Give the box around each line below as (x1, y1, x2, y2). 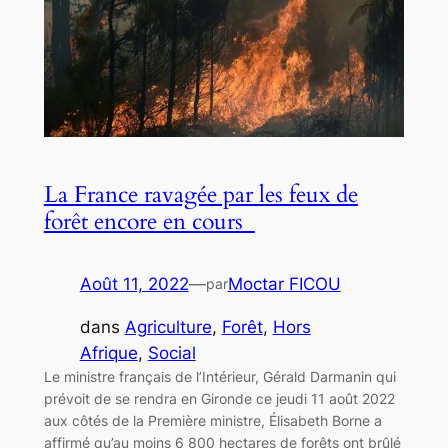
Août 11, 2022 (79, 273, 189, 294)
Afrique (79, 342, 138, 363)
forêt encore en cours (43, 205, 255, 237)
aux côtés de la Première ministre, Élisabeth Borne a (43, 411, 382, 429)
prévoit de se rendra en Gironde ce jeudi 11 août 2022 (43, 389, 395, 407)
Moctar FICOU (227, 273, 341, 294)
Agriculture (124, 316, 212, 337)
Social (147, 342, 196, 363)
